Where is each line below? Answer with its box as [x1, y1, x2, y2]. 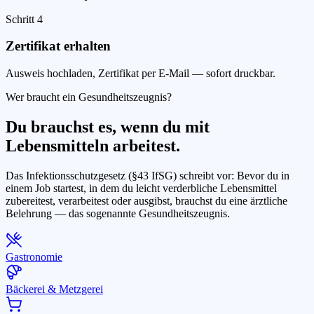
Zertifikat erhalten [6, 39, 111, 54]
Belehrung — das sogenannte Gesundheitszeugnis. [6, 207, 230, 219]
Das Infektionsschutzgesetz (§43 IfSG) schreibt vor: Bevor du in [6, 169, 289, 182]
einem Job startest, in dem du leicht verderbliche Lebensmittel [6, 182, 277, 194]
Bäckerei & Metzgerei [6, 282, 103, 295]
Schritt [6, 13, 37, 25]
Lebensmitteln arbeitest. [6, 136, 180, 155]
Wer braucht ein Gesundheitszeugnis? [6, 91, 172, 103]
